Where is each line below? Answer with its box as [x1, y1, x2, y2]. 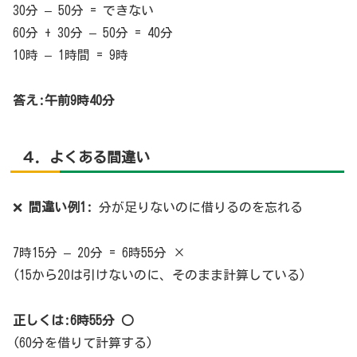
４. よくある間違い [21, 149, 150, 164]
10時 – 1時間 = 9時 [13, 49, 128, 62]
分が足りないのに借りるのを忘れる [92, 201, 303, 214]
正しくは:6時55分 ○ [13, 313, 134, 327]
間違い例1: [29, 201, 92, 214]
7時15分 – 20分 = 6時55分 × [13, 245, 186, 259]
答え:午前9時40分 [13, 93, 115, 107]
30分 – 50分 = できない [13, 4, 154, 18]
